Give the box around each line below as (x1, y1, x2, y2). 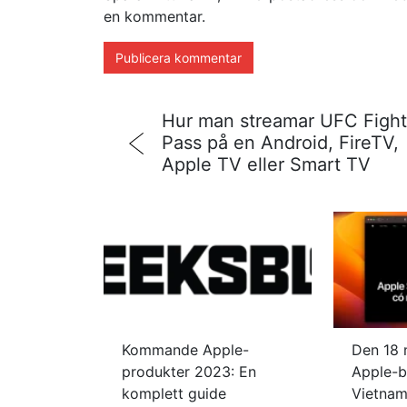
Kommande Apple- (122, 341, 249, 360)
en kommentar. (104, 7, 205, 25)
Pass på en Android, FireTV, (162, 132, 399, 154)
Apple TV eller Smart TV (162, 154, 371, 175)
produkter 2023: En (122, 362, 256, 382)
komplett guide (122, 384, 226, 403)
